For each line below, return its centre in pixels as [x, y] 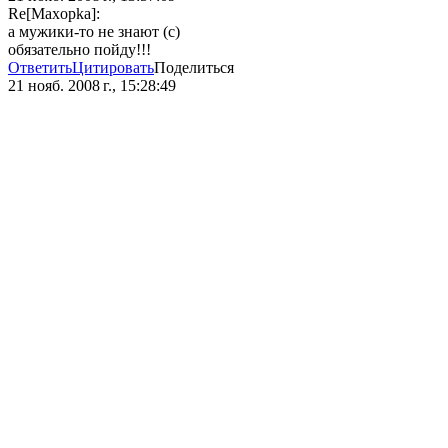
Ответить [40, 68]
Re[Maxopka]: [54, 14]
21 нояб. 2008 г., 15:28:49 [92, 86]
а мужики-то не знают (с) [94, 32]
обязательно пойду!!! [79, 50]
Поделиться [194, 68]
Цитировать [113, 68]
